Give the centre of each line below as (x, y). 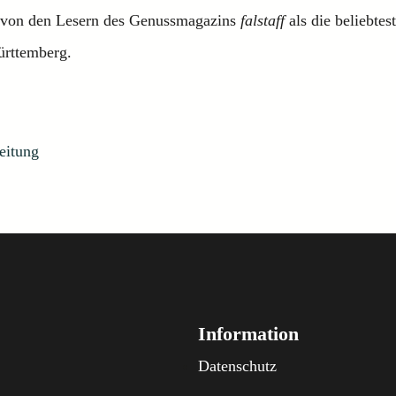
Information (248, 334)
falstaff (263, 20)
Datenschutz (237, 366)
